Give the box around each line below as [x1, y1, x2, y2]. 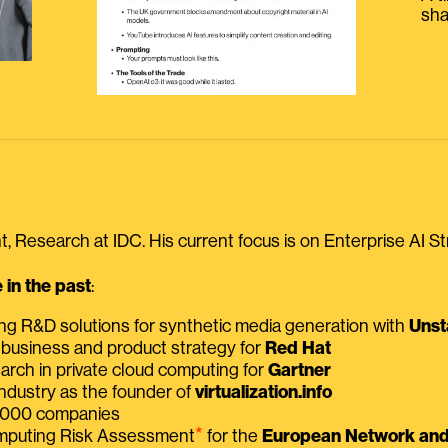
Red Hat [265, 338, 331, 357]
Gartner [268, 360, 331, 379]
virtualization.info [195, 382, 332, 401]
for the [203, 426, 262, 445]
